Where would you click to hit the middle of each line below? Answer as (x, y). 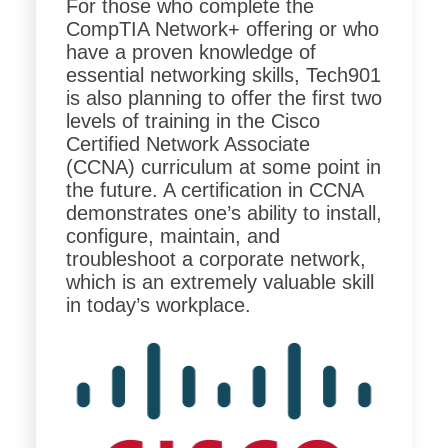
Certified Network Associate (187, 144)
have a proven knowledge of (190, 52)
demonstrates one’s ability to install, (223, 213)
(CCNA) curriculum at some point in (223, 167)
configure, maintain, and (172, 236)
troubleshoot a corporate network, (215, 259)
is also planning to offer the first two (223, 98)
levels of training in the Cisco (192, 121)
